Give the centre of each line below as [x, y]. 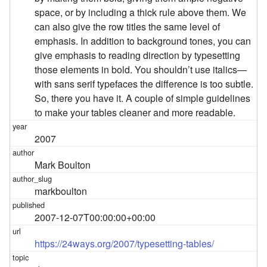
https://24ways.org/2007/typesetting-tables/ [125, 244]
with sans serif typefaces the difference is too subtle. [144, 84]
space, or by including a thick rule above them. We [141, 13]
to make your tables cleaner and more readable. [135, 113]
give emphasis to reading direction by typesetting [138, 55]
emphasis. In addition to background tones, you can [143, 41]
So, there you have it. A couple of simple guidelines [143, 98]
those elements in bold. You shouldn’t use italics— [141, 70]
